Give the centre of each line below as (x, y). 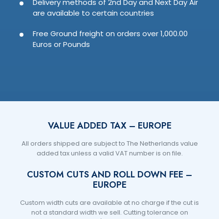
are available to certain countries (93, 13)
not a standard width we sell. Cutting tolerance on (109, 213)
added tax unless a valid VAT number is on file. (109, 153)
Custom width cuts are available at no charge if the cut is (109, 203)
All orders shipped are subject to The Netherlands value (109, 144)
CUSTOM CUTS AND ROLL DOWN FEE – (109, 175)
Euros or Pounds (61, 44)
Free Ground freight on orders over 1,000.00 (110, 34)
